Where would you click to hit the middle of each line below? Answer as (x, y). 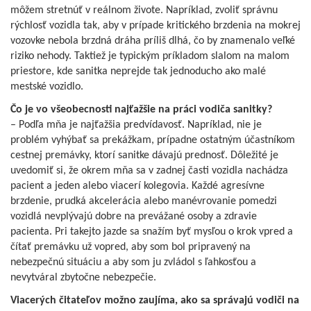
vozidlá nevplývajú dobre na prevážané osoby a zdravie (134, 216)
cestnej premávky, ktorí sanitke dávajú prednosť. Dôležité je (144, 155)
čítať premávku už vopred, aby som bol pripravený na (131, 247)
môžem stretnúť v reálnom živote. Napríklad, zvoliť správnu (144, 10)
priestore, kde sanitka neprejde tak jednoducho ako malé (138, 71)
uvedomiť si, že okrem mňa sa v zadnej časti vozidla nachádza (149, 170)
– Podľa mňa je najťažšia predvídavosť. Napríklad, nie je (136, 125)
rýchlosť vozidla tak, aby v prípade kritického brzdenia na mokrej (155, 25)
